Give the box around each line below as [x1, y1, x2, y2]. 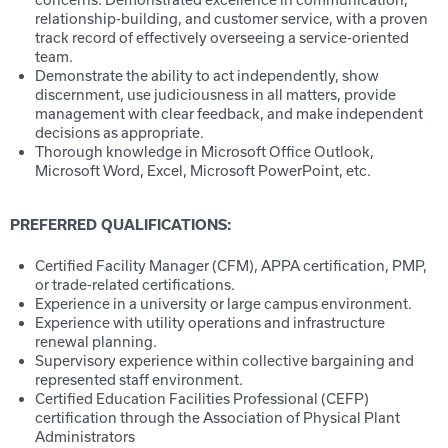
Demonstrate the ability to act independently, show [35, 67, 379, 84]
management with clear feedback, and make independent [35, 105, 423, 122]
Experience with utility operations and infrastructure [35, 314, 385, 331]
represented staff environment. [35, 371, 243, 388]
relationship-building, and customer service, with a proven [35, 10, 428, 27]
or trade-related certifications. [35, 276, 235, 293]
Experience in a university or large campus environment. [35, 295, 412, 312]
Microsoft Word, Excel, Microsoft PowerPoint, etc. [35, 162, 371, 179]
